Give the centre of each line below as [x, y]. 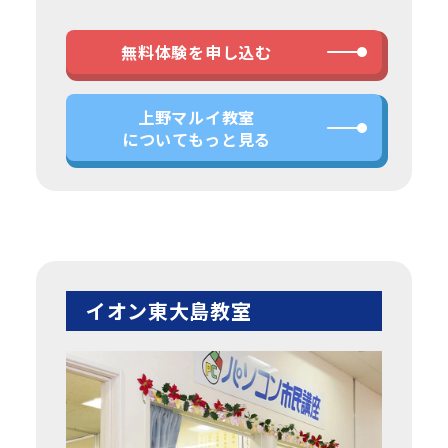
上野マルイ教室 [196, 116]
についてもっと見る [196, 138]
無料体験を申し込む [196, 52]
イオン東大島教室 [168, 310]
